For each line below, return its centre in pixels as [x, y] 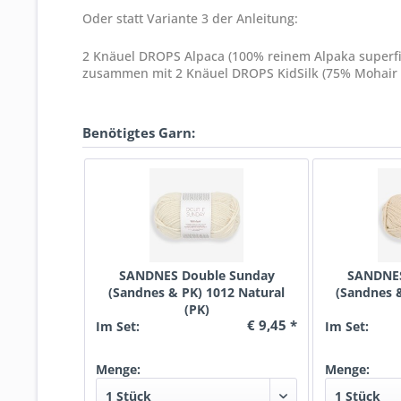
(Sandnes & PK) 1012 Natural [197, 292]
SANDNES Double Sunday [196, 275]
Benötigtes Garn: [139, 132]
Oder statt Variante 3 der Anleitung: [190, 18]
